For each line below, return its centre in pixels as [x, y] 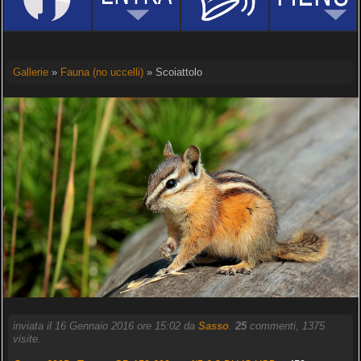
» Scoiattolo [172, 72]
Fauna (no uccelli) [102, 72]
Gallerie [30, 72]
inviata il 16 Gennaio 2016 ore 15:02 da [105, 326]
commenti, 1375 [285, 326]
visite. [27, 339]
